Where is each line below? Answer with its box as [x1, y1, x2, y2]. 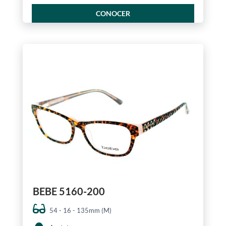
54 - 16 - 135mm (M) [49, 206, 111, 215]
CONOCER [95, 9, 130, 18]
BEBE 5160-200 [32, 185, 105, 198]
